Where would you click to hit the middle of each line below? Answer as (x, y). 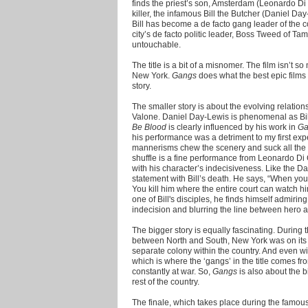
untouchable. (156, 44)
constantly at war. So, (172, 271)
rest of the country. (166, 281)
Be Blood (149, 126)
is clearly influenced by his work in (232, 126)
